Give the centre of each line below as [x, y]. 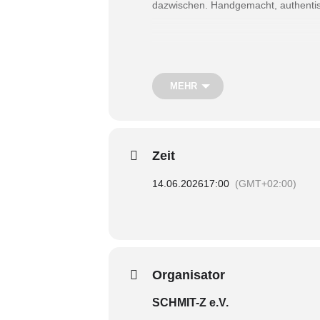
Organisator [189, 275]
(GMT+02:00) [266, 184]
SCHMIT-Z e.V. [190, 302]
